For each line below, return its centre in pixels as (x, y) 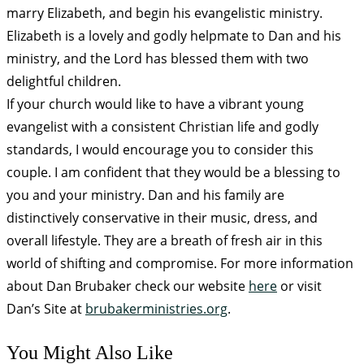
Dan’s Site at (46, 309)
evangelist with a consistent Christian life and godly (162, 127)
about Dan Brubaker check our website (128, 286)
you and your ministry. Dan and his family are (145, 195)
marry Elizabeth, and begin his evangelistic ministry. (165, 13)
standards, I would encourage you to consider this (160, 150)
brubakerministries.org (156, 309)
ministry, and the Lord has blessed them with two (158, 59)
